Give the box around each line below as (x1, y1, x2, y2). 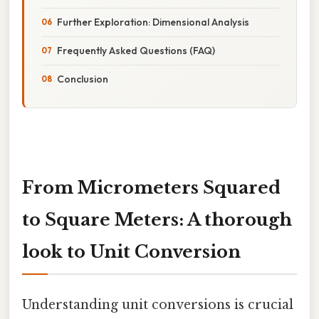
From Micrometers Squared (22, 177, 281, 198)
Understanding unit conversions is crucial (22, 296, 293, 313)
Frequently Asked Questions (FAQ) (57, 43, 215, 57)
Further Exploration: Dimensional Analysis (57, 15, 249, 28)
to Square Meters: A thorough (22, 209, 292, 230)
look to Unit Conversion (22, 241, 241, 262)
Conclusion (57, 72, 108, 85)
